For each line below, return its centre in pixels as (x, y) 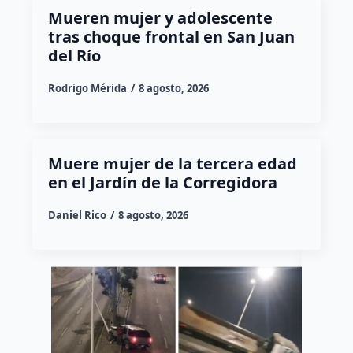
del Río (74, 55)
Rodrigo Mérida (87, 88)
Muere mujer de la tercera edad (172, 163)
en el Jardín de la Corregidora (162, 182)
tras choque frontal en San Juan (171, 36)
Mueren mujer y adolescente (160, 17)
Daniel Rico (77, 215)
